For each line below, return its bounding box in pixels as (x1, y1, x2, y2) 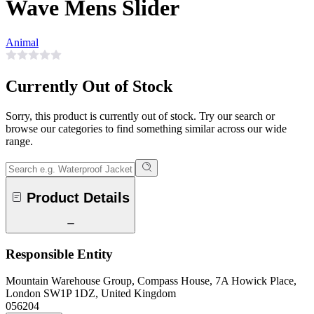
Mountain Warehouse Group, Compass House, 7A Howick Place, (6, 275, 296, 287)
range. (6, 135, 33, 147)
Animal (6, 36, 39, 48)
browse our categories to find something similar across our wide (6, 122, 287, 135)
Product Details (27, 190, 130, 206)
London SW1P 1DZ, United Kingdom (6, 287, 176, 300)
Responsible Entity (6, 246, 113, 261)
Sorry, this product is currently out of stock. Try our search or (6, 109, 275, 122)
